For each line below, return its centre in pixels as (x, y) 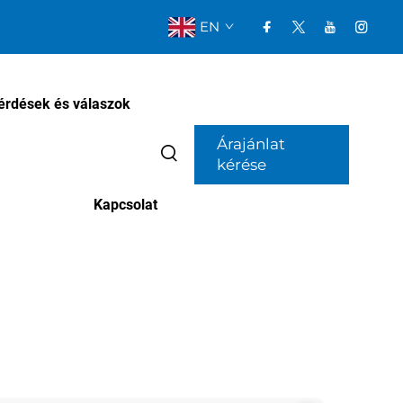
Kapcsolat (126, 205)
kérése (242, 165)
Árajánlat (251, 144)
